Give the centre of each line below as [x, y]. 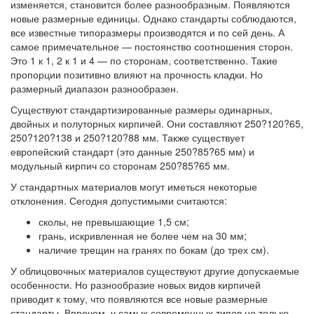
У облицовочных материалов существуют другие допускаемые [155, 271]
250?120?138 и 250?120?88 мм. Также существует [128, 137]
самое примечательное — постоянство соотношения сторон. [152, 46]
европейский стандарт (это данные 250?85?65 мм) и [132, 151]
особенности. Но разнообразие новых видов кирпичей [136, 285]
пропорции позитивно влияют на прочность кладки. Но [137, 74]
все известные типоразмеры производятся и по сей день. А [148, 32]
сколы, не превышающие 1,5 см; [114, 221]
